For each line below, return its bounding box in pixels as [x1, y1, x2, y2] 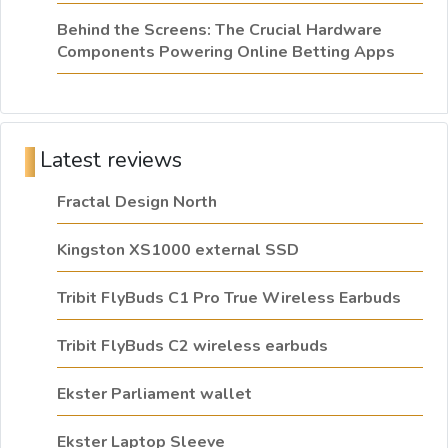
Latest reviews [40, 145, 182, 176]
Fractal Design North [57, 191, 217, 214]
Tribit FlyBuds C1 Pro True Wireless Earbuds [57, 287, 401, 310]
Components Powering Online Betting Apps [57, 41, 395, 64]
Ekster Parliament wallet [57, 383, 252, 406]
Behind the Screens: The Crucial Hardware [57, 19, 382, 42]
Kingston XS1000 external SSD [57, 239, 299, 262]
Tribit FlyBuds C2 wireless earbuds [57, 335, 328, 358]
